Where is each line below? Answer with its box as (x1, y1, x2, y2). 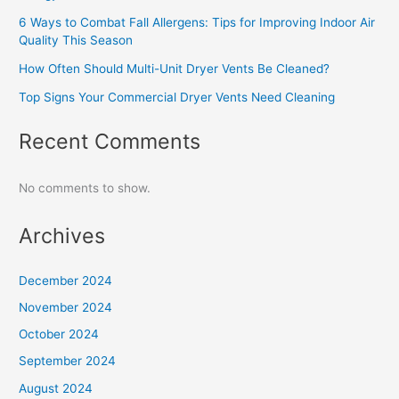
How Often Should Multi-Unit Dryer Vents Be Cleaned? (19, 61, 330, 76)
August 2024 (19, 380, 94, 395)
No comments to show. (19, 181, 151, 196)
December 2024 (19, 273, 113, 288)
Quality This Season (19, 32, 134, 47)
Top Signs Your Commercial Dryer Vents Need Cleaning (19, 89, 336, 104)
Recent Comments (19, 127, 201, 154)
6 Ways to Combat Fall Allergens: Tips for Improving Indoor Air (19, 14, 376, 29)
